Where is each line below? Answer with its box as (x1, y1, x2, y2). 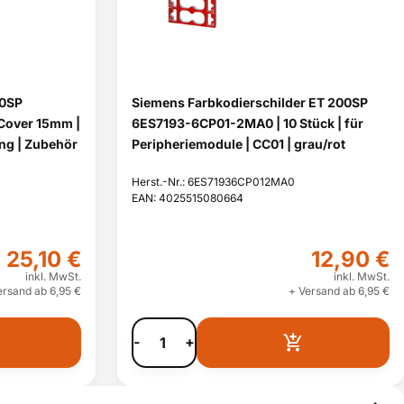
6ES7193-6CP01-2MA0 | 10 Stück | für (132, 115, 363, 131)
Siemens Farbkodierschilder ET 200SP (132, 95, 368, 110)
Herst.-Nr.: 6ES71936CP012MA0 (132, 175, 295, 188)
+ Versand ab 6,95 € (289, 284, 390, 298)
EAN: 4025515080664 (132, 191, 243, 205)
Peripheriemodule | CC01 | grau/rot (132, 136, 345, 151)
